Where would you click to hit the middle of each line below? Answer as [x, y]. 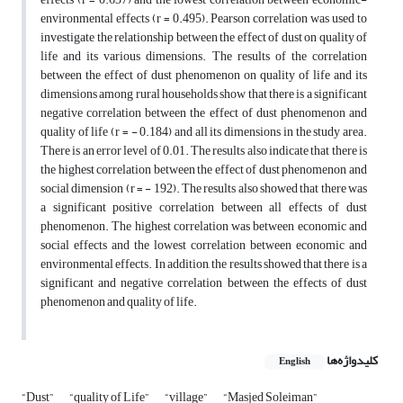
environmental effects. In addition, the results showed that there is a [204, 264]
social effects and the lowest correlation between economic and [204, 246]
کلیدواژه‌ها [352, 361]
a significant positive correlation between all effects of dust [204, 208]
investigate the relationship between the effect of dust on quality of [204, 38]
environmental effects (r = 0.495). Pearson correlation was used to [204, 19]
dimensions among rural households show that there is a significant [204, 94]
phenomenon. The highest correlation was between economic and [204, 227]
